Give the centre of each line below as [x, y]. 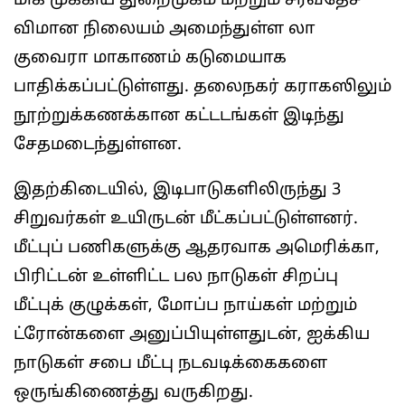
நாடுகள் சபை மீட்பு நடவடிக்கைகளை [170, 364]
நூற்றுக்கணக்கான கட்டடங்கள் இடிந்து [179, 116]
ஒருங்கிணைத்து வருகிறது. [133, 393]
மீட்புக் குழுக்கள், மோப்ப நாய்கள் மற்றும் [185, 306]
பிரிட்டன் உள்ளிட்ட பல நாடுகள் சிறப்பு [176, 277]
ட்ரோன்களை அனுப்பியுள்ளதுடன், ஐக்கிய [192, 335]
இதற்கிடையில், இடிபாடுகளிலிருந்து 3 [177, 190]
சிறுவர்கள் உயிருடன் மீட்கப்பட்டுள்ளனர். [186, 219]
